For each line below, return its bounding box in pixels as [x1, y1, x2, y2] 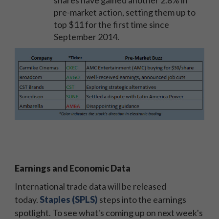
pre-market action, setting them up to [54, 6, 196, 18]
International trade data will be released [15, 180, 166, 192]
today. [15, 194, 40, 205]
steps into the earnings [98, 194, 186, 205]
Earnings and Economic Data [15, 162, 131, 174]
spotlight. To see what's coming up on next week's [15, 207, 203, 218]
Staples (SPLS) [40, 194, 98, 205]
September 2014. [54, 31, 121, 42]
